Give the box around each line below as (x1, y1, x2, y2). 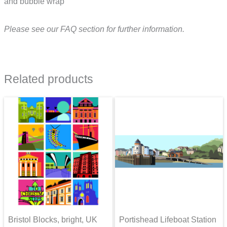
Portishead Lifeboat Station (119, 215, 216, 224)
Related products (4, 72, 93, 86)
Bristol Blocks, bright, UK (8, 215, 97, 224)
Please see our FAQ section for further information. (4, 24, 184, 33)
